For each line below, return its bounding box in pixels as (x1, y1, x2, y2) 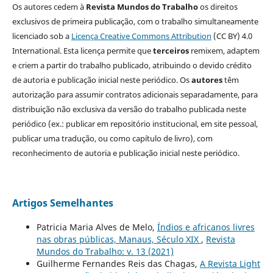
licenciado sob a (12, 30, 71, 41)
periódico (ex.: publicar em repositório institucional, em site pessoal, (12, 118, 258, 129)
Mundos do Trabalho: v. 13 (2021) (36, 245, 174, 257)
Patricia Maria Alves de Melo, (36, 221, 157, 233)
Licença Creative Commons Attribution (71, 30, 211, 41)
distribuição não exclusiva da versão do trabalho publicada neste (12, 103, 246, 115)
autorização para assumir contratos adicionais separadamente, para (12, 88, 258, 100)
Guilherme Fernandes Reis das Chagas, (36, 257, 200, 269)
